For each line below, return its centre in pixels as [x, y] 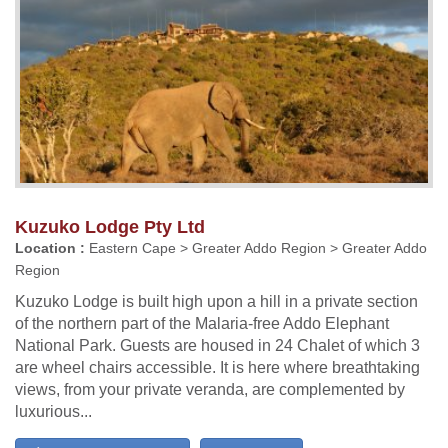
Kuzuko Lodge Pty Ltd [110, 226]
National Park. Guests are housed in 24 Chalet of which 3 [217, 345]
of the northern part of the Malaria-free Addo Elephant [202, 323]
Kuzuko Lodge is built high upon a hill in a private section [216, 301]
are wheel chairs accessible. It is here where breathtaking [217, 367]
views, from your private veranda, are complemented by [210, 389]
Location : [50, 248]
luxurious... [53, 411]
